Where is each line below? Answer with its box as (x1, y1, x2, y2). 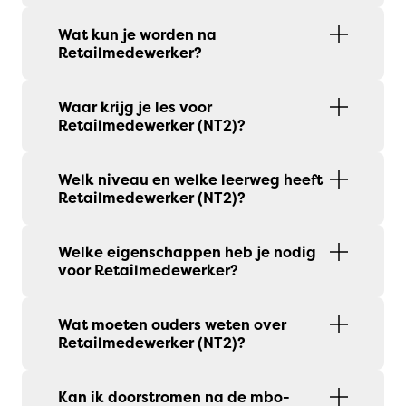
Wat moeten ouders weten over (58, 314, 286, 335)
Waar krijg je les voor (58, 97, 212, 118)
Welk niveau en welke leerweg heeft (58, 169, 323, 190)
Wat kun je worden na (58, 24, 217, 45)
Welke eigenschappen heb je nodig (58, 242, 316, 263)
